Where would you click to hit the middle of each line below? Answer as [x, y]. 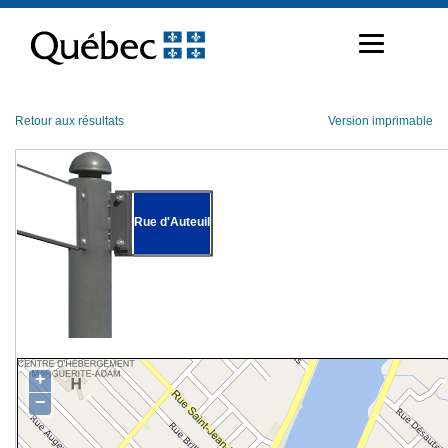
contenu [37, 46]
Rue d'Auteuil [172, 221]
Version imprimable [380, 121]
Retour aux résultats [69, 121]
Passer [33, 14]
